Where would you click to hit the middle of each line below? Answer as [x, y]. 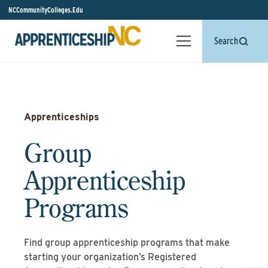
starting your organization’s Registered [110, 257]
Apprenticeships [62, 117]
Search [226, 41]
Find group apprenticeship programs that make [127, 243]
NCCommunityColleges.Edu [46, 10]
